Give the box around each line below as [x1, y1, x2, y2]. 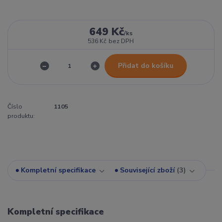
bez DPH [109, 37, 134, 45]
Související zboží [120, 166, 175, 175]
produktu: [7, 112, 35, 120]
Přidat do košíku [117, 60, 173, 70]
